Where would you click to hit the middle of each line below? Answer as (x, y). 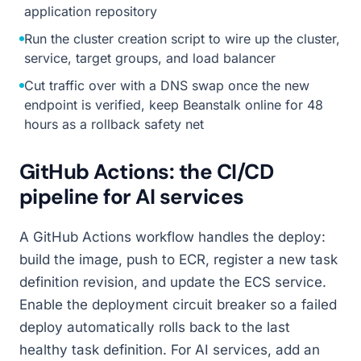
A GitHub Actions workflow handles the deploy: (172, 237)
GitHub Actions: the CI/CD (146, 172)
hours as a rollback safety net (114, 124)
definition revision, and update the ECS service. (173, 282)
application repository (91, 11)
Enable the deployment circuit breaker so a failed (178, 305)
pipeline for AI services (132, 197)
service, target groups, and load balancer (150, 58)
